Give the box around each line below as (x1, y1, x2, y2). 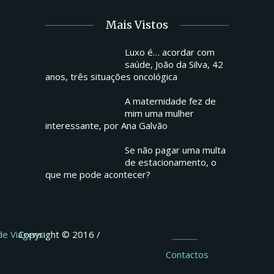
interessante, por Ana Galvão (45, 119, 168, 131)
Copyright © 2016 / (18, 228, 103, 240)
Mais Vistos (106, 17, 168, 32)
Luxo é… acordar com (125, 45, 215, 58)
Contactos (166, 248, 209, 261)
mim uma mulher (125, 106, 194, 119)
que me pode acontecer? (45, 168, 150, 180)
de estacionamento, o (125, 155, 217, 168)
